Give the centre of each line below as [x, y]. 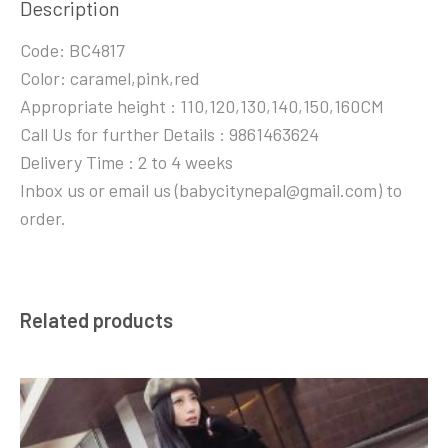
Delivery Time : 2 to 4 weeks [126, 162]
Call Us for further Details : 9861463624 [169, 134]
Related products [96, 320]
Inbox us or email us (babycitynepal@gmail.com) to [211, 190]
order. [43, 218]
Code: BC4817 [72, 50]
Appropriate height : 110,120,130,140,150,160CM [202, 106]
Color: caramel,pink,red [110, 78]
